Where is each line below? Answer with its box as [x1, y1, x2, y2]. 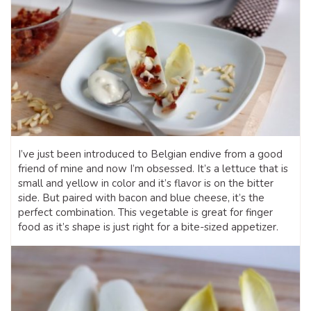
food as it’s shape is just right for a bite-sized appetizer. [18, 220, 278, 235]
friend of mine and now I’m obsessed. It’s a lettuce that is [18, 162, 288, 176]
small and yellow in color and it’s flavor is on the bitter [18, 176, 274, 191]
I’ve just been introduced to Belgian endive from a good [18, 147, 283, 162]
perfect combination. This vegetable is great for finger [18, 205, 273, 220]
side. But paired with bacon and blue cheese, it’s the [18, 191, 264, 205]
